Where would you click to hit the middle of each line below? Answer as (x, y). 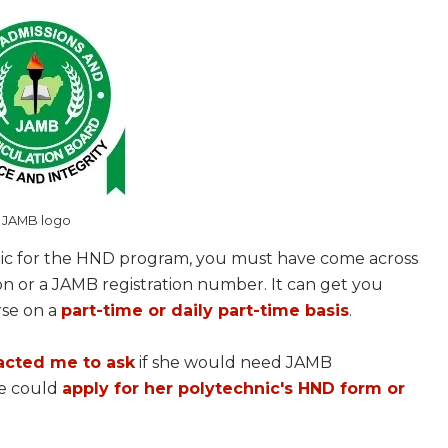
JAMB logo (37, 220)
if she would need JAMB (233, 362)
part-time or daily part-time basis (205, 310)
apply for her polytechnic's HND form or (233, 388)
